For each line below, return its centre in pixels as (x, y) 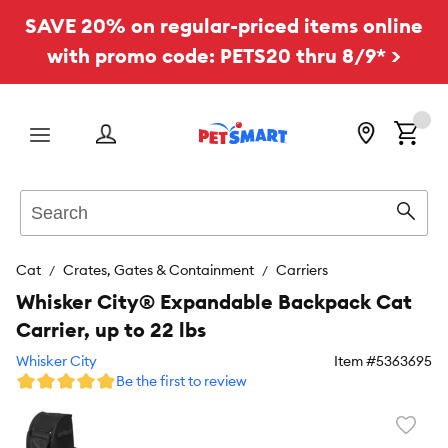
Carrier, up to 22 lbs (111, 329)
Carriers (302, 270)
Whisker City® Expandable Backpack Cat (214, 301)
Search (43, 199)
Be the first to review (181, 381)
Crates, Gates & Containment (158, 270)
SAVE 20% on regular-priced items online (224, 25)
